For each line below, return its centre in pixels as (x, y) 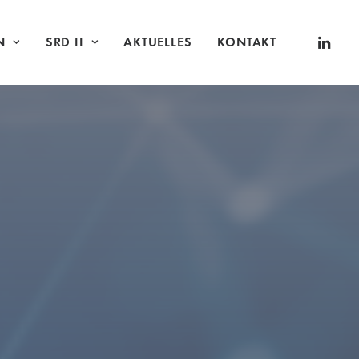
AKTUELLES (158, 42)
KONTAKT (247, 42)
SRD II (65, 42)
